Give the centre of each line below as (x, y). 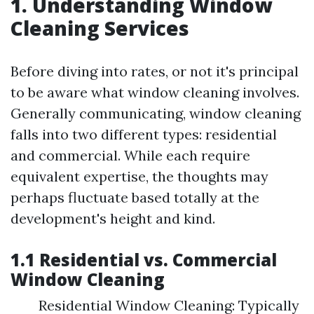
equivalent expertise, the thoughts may (139, 176)
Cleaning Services (100, 28)
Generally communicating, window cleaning (156, 113)
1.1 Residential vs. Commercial (144, 260)
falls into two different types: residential (144, 134)
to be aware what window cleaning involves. (155, 92)
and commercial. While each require (130, 155)
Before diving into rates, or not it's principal (155, 71)
